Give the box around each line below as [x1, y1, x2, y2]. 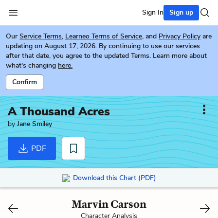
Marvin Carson [72, 197, 146, 211]
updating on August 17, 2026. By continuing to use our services [6, 41, 200, 51]
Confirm [12, 77, 37, 87]
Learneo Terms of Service [65, 32, 142, 41]
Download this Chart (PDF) [73, 173, 156, 182]
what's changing [6, 61, 56, 70]
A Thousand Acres [8, 104, 110, 119]
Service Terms [19, 32, 62, 41]
